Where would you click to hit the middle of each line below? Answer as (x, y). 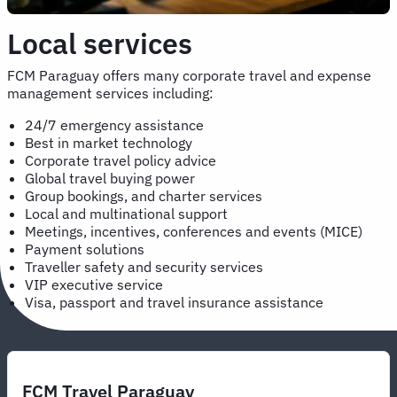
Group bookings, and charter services (145, 195)
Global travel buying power (112, 178)
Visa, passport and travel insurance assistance (176, 302)
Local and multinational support (128, 213)
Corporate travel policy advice (122, 160)
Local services (100, 43)
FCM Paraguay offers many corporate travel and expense (189, 75)
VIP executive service (96, 284)
